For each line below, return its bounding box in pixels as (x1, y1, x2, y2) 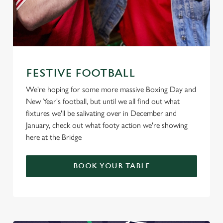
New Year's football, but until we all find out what (26, 97, 180, 106)
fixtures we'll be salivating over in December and (26, 109, 177, 118)
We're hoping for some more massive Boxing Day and (26, 85, 196, 94)
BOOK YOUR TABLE (73, 162, 150, 170)
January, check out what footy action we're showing (26, 120, 188, 130)
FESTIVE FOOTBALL (26, 67, 135, 80)
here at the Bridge (26, 132, 82, 142)
